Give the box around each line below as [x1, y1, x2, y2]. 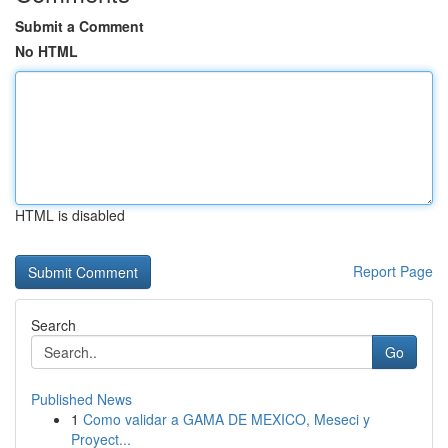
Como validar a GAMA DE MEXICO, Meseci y [83, 409, 370, 429]
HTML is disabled [15, 205, 125, 225]
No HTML [15, 41, 78, 61]
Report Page [353, 261, 433, 281]
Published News [31, 389, 132, 409]
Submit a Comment [15, 16, 144, 36]
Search [31, 315, 76, 335]
